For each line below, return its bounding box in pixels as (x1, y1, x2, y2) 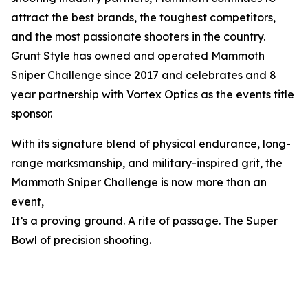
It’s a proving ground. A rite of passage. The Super (11, 214, 278, 228)
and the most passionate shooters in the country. (11, 30, 265, 43)
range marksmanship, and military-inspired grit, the (11, 156, 283, 170)
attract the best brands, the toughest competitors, (11, 10, 276, 24)
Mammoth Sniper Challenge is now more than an (11, 175, 267, 189)
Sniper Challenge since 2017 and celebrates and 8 (11, 68, 276, 82)
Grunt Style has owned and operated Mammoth (11, 49, 265, 63)
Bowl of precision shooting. (11, 233, 151, 247)
